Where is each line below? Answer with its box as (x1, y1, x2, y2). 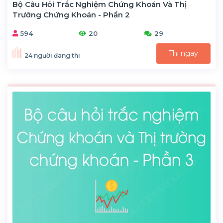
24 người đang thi (24, 52, 80, 60)
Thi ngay (169, 48, 198, 58)
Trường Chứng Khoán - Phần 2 (12, 9, 130, 19)
